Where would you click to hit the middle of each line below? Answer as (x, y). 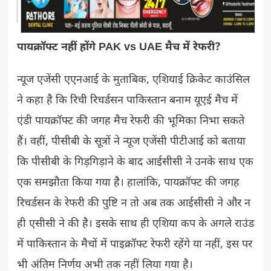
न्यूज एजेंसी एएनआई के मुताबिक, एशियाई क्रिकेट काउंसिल (133, 80)
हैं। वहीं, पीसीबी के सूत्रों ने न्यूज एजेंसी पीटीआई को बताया (131, 142)
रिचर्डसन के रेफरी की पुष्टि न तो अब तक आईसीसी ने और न (133, 203)
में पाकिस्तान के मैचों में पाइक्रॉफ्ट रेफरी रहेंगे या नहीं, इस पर (134, 244)
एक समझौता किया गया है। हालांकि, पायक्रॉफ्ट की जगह (128, 183)
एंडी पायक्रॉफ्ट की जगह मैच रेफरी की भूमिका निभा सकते (130, 121)
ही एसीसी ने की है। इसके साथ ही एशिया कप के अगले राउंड (135, 224)
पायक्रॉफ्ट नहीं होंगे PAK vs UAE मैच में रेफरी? (119, 47)
